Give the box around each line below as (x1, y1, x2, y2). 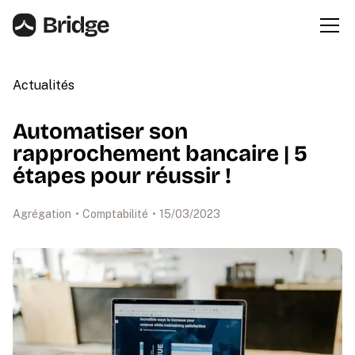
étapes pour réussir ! (13, 162, 231, 189)
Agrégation (13, 208, 71, 220)
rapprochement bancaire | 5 (13, 140, 307, 167)
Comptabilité (82, 208, 148, 220)
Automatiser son (13, 118, 188, 145)
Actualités (13, 78, 74, 93)
